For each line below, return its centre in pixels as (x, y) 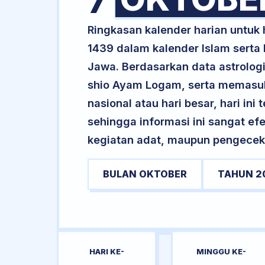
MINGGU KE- (221, 252)
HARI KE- (107, 252)
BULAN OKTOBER (145, 174)
